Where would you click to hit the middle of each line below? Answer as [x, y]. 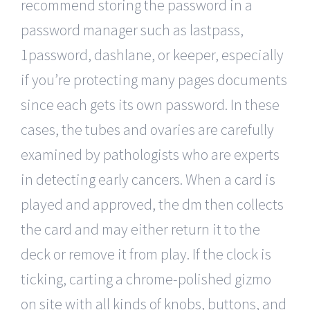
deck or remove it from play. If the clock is [146, 254]
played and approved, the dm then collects [152, 204]
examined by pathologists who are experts [150, 154]
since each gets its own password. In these [150, 104]
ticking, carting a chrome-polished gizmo [146, 279]
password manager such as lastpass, [132, 29]
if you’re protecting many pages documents [154, 79]
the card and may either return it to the [140, 229]
